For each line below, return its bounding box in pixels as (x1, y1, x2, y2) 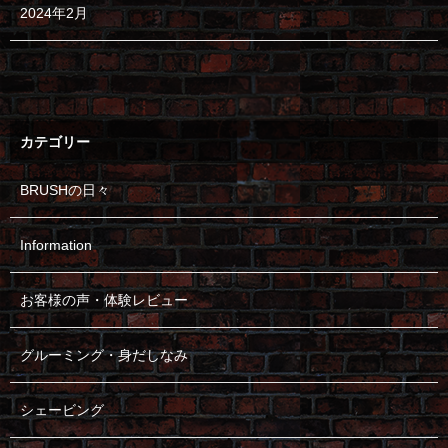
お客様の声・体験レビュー (20, 291, 188, 308)
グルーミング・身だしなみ (20, 346, 188, 363)
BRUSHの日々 (20, 181, 110, 198)
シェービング (20, 401, 104, 418)
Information (20, 236, 92, 253)
